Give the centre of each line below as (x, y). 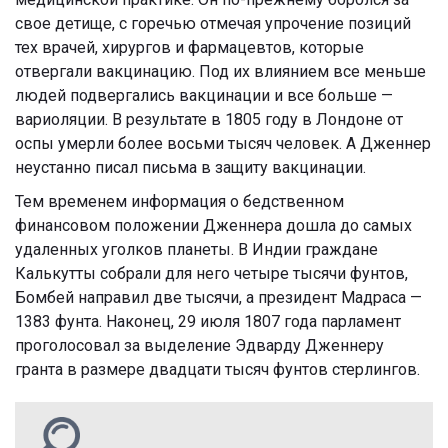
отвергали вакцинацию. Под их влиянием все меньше (220, 71)
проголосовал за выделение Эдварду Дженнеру (199, 345)
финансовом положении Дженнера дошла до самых (213, 225)
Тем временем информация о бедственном (179, 201)
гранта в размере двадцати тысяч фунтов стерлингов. (217, 369)
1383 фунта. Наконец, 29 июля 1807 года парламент (208, 321)
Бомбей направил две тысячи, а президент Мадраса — (218, 297)
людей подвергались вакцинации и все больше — (204, 95)
